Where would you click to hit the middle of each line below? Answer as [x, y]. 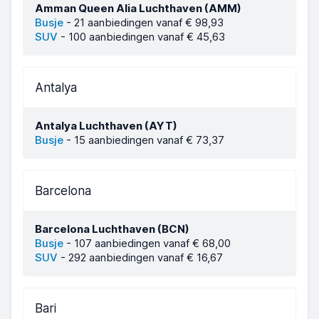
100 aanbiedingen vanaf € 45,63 [147, 37]
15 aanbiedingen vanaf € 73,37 [149, 140]
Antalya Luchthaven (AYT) [106, 126]
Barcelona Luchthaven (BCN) [112, 229]
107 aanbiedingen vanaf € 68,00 [152, 243]
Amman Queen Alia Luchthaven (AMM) [138, 8]
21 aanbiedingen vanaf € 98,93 [149, 22]
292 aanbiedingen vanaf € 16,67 [146, 257]
